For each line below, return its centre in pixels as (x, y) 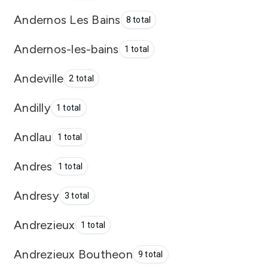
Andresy (36, 195)
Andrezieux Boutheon (73, 254)
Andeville (39, 78)
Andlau (33, 137)
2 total (81, 78)
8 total (138, 20)
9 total (150, 254)
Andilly (32, 107)
